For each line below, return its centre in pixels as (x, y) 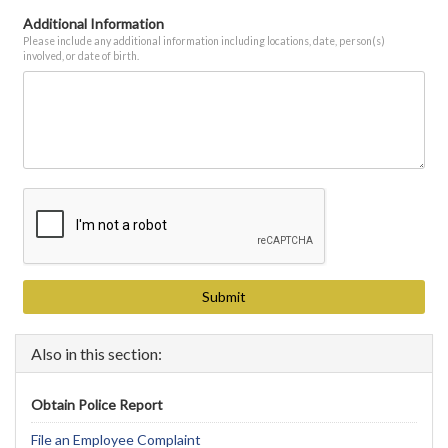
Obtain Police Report (97, 404)
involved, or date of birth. (81, 55)
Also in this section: (96, 353)
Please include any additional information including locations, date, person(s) (204, 40)
